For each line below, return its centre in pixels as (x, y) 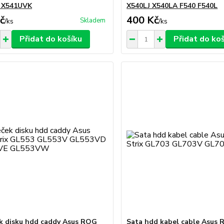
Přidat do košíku (50, 39)
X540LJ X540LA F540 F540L (172, 6)
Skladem (93, 20)
